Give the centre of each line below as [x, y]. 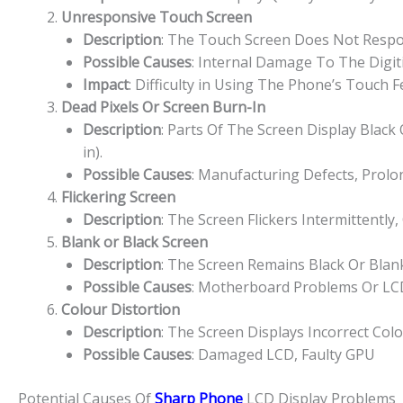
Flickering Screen [118, 197]
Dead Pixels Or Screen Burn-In [163, 107]
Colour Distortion [121, 309]
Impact [106, 84]
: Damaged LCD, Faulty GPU [283, 354]
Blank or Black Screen [134, 242]
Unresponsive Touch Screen [157, 17]
